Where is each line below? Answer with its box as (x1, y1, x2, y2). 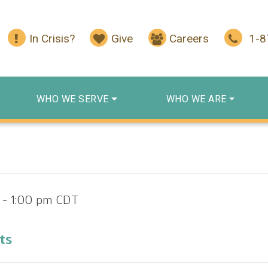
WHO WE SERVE (36, 93, 109, 105)
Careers (169, 32, 209, 46)
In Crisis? (29, 32, 75, 46)
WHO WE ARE (166, 93, 227, 105)
